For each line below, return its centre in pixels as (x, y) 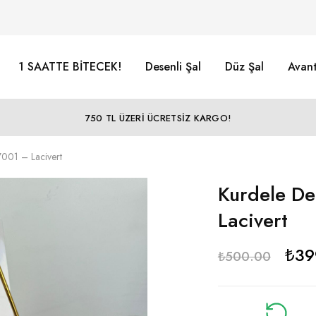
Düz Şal (244, 67)
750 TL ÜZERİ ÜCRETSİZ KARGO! (158, 118)
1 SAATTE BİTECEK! (70, 67)
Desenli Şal (173, 67)
